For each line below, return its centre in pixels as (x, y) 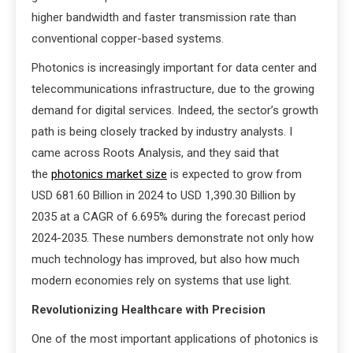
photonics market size (109, 175)
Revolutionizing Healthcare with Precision (149, 310)
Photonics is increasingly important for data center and (174, 68)
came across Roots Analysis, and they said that (155, 153)
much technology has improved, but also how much (165, 260)
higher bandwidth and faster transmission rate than (164, 18)
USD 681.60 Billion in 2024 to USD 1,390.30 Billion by (163, 196)
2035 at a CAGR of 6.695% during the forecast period (169, 217)
